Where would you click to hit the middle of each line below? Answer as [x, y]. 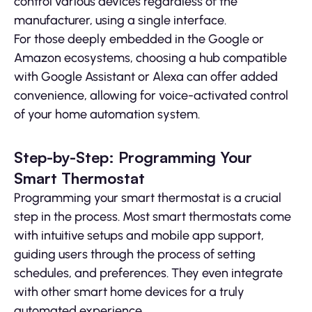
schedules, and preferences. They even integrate [148, 273]
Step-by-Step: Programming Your [133, 157]
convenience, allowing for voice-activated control [151, 96]
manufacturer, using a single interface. [120, 21]
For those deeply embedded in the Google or [139, 39]
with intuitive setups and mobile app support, [139, 236]
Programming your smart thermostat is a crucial [148, 198]
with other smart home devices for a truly [129, 292]
